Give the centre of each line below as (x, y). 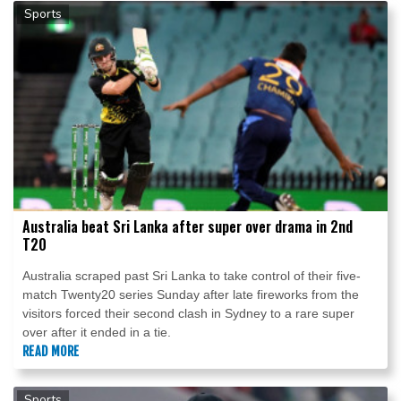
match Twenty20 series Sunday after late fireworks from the (191, 295)
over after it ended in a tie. (97, 333)
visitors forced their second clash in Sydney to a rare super (188, 314)
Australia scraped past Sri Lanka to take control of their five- (192, 276)
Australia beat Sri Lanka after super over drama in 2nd (188, 227)
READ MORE (51, 352)
